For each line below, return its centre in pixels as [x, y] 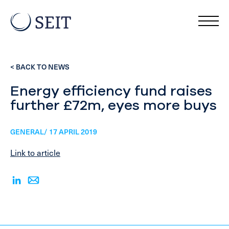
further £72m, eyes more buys [113, 105]
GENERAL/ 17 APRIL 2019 [54, 132]
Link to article [35, 152]
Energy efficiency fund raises [111, 91]
